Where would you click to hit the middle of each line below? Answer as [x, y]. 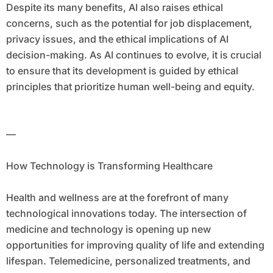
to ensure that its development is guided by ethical [122, 71]
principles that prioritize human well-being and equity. [130, 87]
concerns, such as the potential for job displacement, [129, 23]
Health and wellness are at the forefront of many [117, 198]
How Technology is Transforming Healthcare [109, 166]
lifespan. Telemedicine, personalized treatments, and [128, 261]
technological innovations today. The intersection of [126, 214]
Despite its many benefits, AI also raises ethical [114, 8]
